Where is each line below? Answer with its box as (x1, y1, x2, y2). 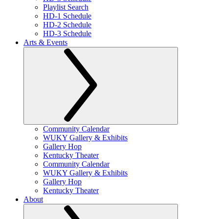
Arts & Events (23, 38, 67, 46)
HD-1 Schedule (43, 12, 91, 20)
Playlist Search (43, 3, 88, 11)
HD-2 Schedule (43, 21, 91, 29)
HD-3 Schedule (43, 29, 91, 38)
